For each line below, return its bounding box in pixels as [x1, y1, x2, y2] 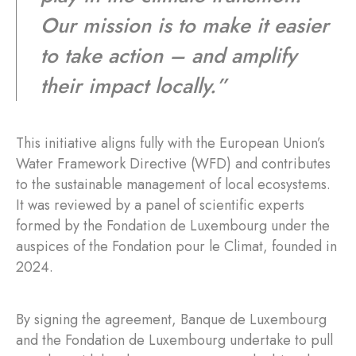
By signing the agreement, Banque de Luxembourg [16, 309, 327, 330]
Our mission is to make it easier [41, 10, 329, 41]
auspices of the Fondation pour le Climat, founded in [16, 236, 337, 257]
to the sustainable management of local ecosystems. [16, 174, 331, 195]
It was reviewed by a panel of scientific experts [16, 195, 304, 215]
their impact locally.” [41, 71, 226, 101]
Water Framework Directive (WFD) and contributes [16, 153, 331, 174]
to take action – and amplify [41, 41, 296, 71]
